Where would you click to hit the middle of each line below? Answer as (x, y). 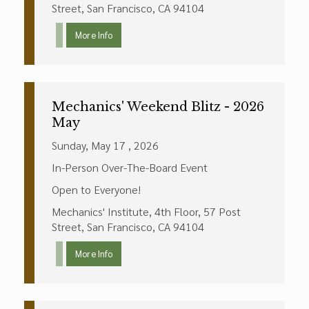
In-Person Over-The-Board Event (130, 167)
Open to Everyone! (96, 189)
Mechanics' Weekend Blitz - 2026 (158, 107)
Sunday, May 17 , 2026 (105, 145)
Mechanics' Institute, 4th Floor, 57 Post (146, 211)
